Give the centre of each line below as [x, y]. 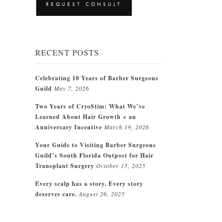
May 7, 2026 [72, 88]
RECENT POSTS [67, 52]
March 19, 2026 [127, 127]
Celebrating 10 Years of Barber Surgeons [97, 78]
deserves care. [56, 194]
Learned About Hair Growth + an [86, 116]
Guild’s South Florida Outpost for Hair [94, 155]
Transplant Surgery [65, 166]
